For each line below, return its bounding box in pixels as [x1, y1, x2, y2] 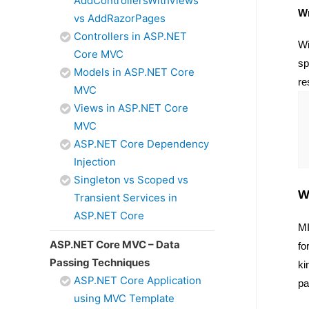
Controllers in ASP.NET [74, 30, 187, 43]
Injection [74, 155, 116, 168]
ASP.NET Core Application [74, 274, 201, 287]
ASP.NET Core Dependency [74, 137, 209, 150]
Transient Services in [74, 191, 177, 204]
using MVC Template [74, 292, 175, 305]
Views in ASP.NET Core [74, 101, 188, 114]
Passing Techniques [50, 256, 150, 269]
